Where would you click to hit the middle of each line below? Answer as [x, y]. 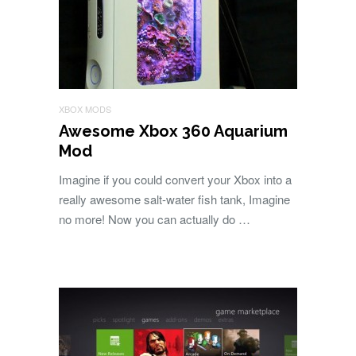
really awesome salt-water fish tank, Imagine [174, 199]
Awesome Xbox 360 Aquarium [173, 132]
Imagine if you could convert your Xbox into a [175, 180]
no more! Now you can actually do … [155, 219]
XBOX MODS [85, 109]
